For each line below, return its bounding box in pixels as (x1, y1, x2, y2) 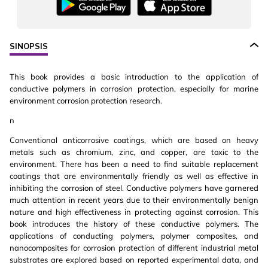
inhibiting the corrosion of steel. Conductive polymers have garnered (10, 183, 258, 193)
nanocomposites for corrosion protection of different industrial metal (10, 243, 258, 253)
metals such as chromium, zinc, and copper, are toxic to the (10, 147, 258, 157)
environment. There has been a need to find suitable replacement (10, 159, 258, 169)
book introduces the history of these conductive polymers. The (10, 219, 258, 229)
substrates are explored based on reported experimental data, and (10, 255, 258, 265)
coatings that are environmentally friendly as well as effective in (10, 171, 258, 181)
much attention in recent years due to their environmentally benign (10, 195, 258, 205)
